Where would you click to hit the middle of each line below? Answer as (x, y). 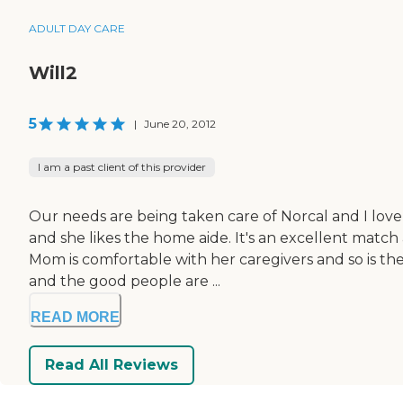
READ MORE (75, 317)
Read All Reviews (112, 365)
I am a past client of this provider (122, 166)
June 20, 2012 (180, 123)
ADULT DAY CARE (77, 28)
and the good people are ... (125, 281)
